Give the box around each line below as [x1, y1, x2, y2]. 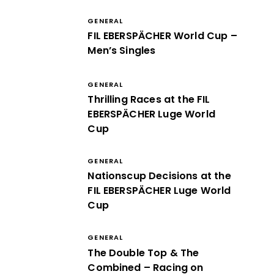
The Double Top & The [87, 245, 199, 260]
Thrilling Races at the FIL [87, 92, 210, 107]
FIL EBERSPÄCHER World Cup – [87, 29, 237, 43]
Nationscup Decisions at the [87, 169, 231, 183]
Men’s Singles [87, 43, 156, 57]
